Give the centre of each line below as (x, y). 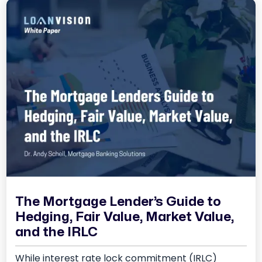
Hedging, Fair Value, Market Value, (125, 217)
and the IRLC (57, 232)
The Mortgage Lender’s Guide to (118, 202)
